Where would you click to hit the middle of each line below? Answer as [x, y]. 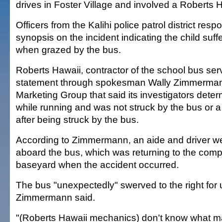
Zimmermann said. [55, 197]
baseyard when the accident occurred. [97, 165]
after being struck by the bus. [77, 119]
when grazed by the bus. [68, 50]
